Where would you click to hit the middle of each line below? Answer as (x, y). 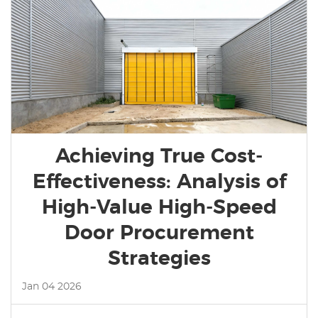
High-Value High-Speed (159, 208)
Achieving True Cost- (159, 157)
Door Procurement (159, 233)
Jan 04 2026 (52, 286)
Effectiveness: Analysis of (159, 182)
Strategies (159, 259)
